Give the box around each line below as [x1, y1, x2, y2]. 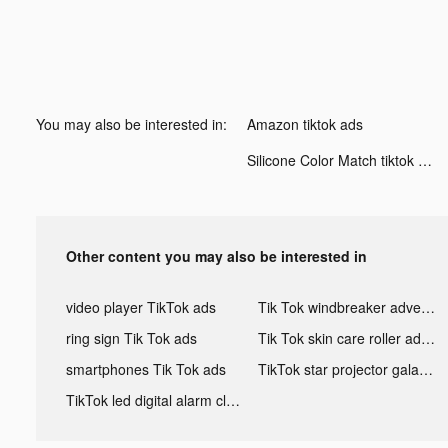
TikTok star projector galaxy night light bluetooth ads [418, 358, 433, 379]
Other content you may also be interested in [66, 245, 367, 266]
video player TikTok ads [66, 296, 216, 317]
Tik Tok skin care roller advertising [420, 327, 435, 348]
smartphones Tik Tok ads [66, 358, 226, 379]
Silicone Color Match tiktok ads [418, 149, 432, 170]
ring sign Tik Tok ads [66, 327, 197, 348]
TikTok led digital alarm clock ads [226, 389, 240, 410]
